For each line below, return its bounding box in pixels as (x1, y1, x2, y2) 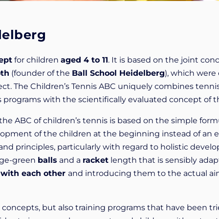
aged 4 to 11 (61, 55, 108, 65)
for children (12, 55, 61, 65)
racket (83, 155, 109, 165)
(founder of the (9, 68, 72, 78)
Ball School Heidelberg (72, 68, 165, 78)
